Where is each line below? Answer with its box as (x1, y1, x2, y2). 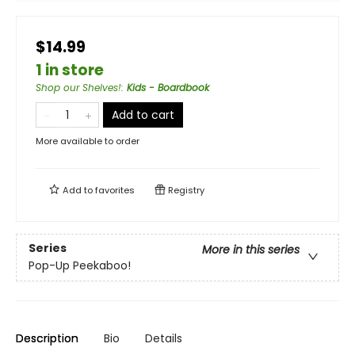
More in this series (202, 242, 300, 258)
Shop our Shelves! (36, 81, 121, 94)
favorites (95, 184, 135, 197)
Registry (166, 184, 204, 197)
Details (145, 330, 182, 346)
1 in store (36, 59, 104, 81)
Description (16, 330, 78, 346)
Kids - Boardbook (127, 81, 209, 94)
